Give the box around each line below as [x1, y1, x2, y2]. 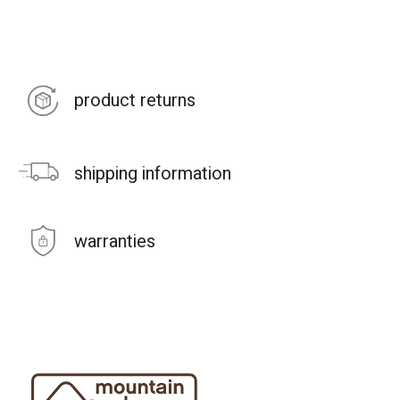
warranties [74, 228, 155, 254]
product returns [74, 87, 196, 113]
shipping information [74, 160, 231, 187]
